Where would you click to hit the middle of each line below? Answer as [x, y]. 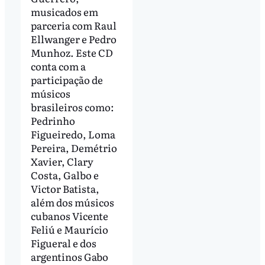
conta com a [58, 66]
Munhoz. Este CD [72, 52]
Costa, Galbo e [64, 174]
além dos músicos [72, 202]
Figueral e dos [63, 243]
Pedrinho [53, 120]
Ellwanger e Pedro [73, 38]
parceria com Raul [73, 25]
